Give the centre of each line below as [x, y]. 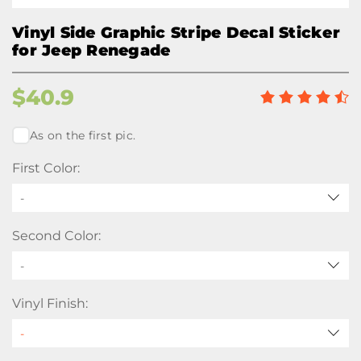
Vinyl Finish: [50, 303]
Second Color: [56, 236]
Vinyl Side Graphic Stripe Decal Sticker [176, 33]
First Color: [46, 168]
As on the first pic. [83, 135]
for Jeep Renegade [91, 50]
